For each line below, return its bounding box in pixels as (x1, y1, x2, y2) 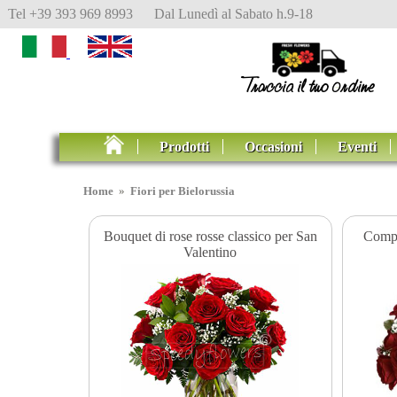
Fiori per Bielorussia (130, 185, 236, 198)
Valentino (183, 244, 237, 260)
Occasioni (245, 139, 303, 154)
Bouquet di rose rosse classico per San (103, 228, 317, 244)
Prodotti (160, 139, 210, 154)
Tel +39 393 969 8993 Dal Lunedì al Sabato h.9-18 (8, 6, 313, 21)
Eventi (338, 139, 378, 154)
